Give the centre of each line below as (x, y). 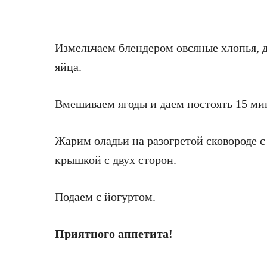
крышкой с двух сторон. (116, 160)
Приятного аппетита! (114, 234)
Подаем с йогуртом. (105, 197)
